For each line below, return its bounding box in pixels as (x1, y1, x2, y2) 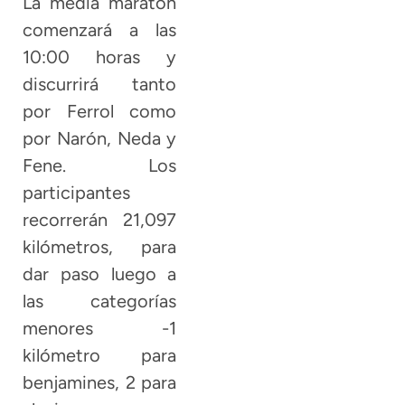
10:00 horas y (23, 46, 177, 69)
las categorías (23, 290, 177, 313)
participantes (23, 182, 130, 204)
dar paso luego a (23, 263, 177, 286)
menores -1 (23, 317, 177, 340)
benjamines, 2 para (23, 372, 177, 394)
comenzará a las (23, 19, 177, 42)
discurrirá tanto (23, 73, 177, 96)
